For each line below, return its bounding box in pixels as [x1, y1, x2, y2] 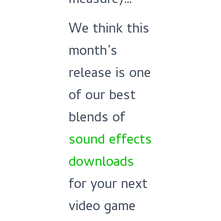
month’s [69, 41, 117, 64]
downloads [69, 152, 134, 175]
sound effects [69, 130, 152, 152]
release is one [69, 63, 151, 86]
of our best [69, 85, 136, 108]
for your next [69, 174, 147, 197]
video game [69, 196, 136, 219]
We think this [69, 19, 149, 41]
